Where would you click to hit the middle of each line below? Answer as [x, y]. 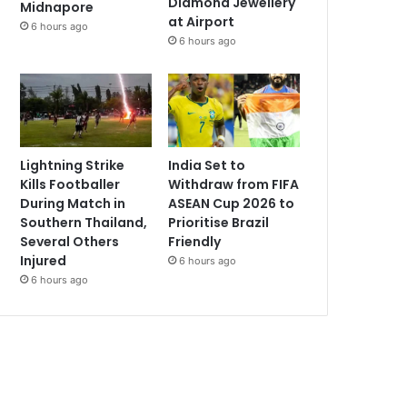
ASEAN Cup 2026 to [232, 204]
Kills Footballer [70, 185]
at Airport [202, 21]
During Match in [73, 204]
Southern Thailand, [84, 223]
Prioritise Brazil [219, 223]
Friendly [195, 242]
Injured [44, 261]
